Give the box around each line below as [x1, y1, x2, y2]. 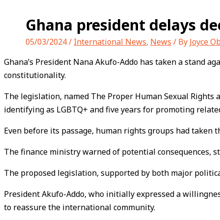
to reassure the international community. [4, 202, 155, 213]
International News [74, 36, 146, 47]
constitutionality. [4, 70, 66, 81]
